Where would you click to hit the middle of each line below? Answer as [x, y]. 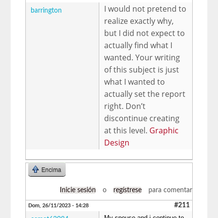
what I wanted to [135, 82]
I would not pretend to [145, 9]
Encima [52, 170]
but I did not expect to [145, 33]
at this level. [127, 130]
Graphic [164, 130]
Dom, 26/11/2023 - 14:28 [59, 205]
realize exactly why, [139, 21]
